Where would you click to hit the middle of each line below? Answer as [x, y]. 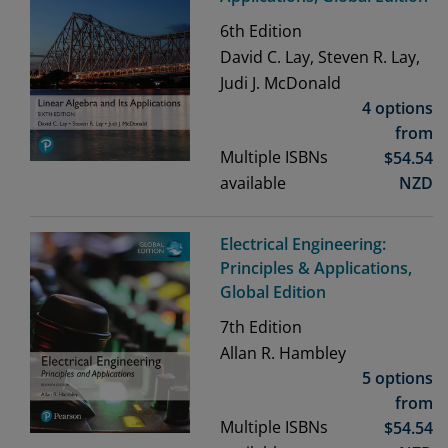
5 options [397, 378]
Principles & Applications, [316, 268]
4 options [397, 108]
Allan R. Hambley [283, 353]
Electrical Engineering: [303, 244]
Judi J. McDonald [280, 83]
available [253, 183]
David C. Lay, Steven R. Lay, [320, 57]
